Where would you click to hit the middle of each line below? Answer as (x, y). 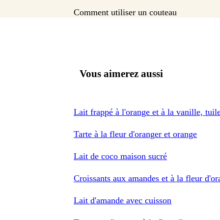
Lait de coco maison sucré (120, 156)
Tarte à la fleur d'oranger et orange (135, 134)
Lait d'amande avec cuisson (123, 200)
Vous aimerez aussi (121, 73)
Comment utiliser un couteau (125, 13)
